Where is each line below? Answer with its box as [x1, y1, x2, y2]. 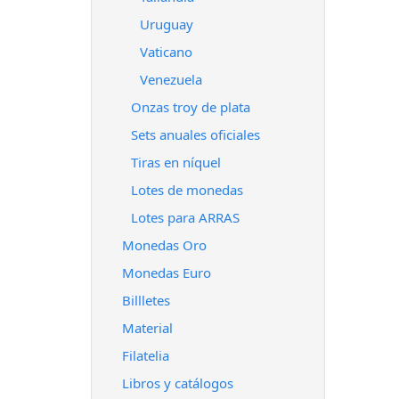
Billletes [122, 291, 170, 309]
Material [122, 319, 173, 337]
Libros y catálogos [122, 374, 233, 392]
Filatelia [122, 346, 169, 364]
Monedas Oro [122, 236, 207, 254]
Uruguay [140, 15, 193, 33]
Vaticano [140, 43, 192, 61]
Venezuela [140, 70, 202, 88]
